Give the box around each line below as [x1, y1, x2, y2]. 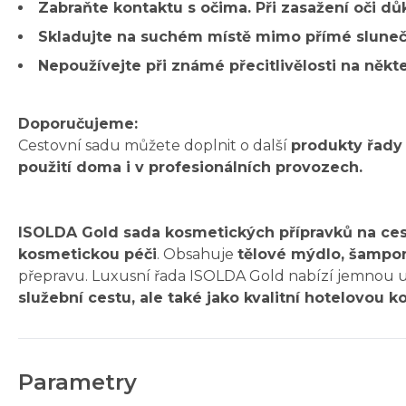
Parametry [18, 369, 137, 396]
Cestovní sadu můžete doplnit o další [18, 137, 291, 155]
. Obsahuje [157, 246, 237, 264]
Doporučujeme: [18, 115, 138, 133]
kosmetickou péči [18, 246, 157, 264]
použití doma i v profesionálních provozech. [18, 159, 362, 177]
